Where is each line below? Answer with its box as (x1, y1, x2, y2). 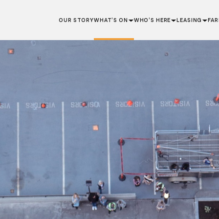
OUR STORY (59, 17, 94, 24)
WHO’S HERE (133, 17, 171, 24)
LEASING (176, 17, 202, 24)
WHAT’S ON (94, 17, 128, 24)
